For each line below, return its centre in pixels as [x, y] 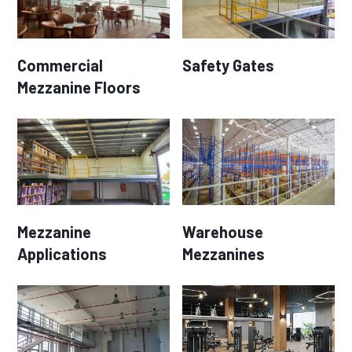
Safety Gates [228, 65]
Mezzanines [224, 253]
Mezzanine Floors [79, 87]
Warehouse [223, 231]
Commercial [60, 65]
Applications [62, 253]
